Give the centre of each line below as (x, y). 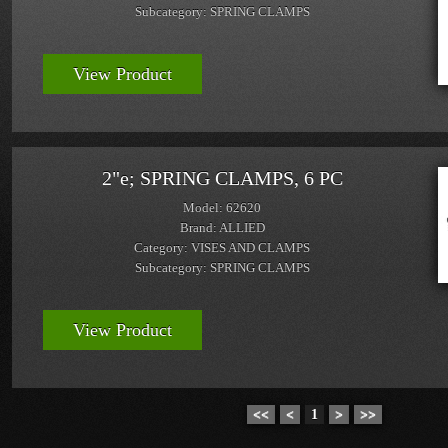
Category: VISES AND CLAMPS (222, 247)
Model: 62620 (222, 207)
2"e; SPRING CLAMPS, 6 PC (222, 178)
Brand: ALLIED (222, 227)
